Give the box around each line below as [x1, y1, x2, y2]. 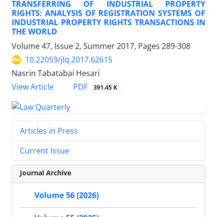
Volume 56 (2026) [34, 190, 99, 201]
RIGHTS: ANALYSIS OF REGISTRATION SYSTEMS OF [12, 8, 205, 19]
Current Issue [20, 145, 69, 156]
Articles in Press [20, 125, 78, 137]
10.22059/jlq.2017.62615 [25, 54, 112, 65]
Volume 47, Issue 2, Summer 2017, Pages [12, 41, 162, 52]
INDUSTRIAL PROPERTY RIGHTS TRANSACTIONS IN [12, 17, 205, 28]
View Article [12, 81, 54, 93]
